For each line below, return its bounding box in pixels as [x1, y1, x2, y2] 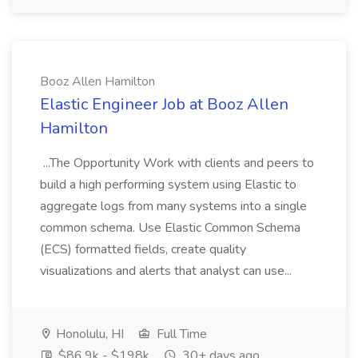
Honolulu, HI [53, 325, 124, 343]
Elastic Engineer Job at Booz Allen [40, 93, 288, 115]
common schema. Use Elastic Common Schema [40, 219, 300, 237]
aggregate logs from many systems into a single [40, 197, 307, 215]
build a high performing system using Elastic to [40, 176, 296, 193]
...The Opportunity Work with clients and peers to [40, 154, 314, 172]
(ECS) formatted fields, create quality [40, 241, 246, 258]
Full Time [153, 325, 207, 343]
